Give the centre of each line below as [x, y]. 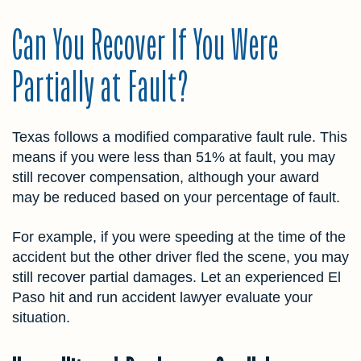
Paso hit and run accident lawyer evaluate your [162, 298]
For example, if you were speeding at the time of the [179, 237]
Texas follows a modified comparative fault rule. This [180, 137]
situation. [41, 318]
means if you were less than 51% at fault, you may [174, 158]
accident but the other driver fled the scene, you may [180, 257]
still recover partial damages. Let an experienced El [176, 278]
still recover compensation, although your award [166, 178]
